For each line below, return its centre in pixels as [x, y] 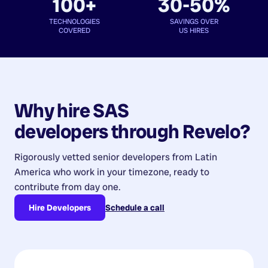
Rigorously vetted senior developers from [105, 157]
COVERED [74, 30]
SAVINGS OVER [194, 21]
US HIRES [194, 30]
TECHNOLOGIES [74, 21]
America [33, 172]
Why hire [54, 110]
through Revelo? [179, 131]
